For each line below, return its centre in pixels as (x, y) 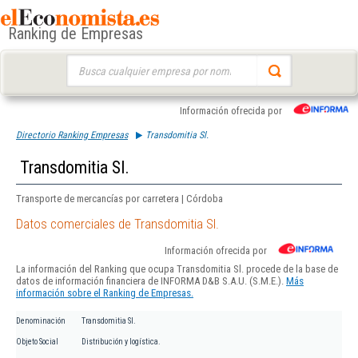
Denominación (41, 321)
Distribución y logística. (121, 342)
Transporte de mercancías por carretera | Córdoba (119, 199)
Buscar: (81, 62)
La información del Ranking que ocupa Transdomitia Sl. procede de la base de (177, 269)
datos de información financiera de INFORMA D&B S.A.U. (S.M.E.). (151, 281)
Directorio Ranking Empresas (72, 135)
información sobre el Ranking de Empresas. (105, 293)
